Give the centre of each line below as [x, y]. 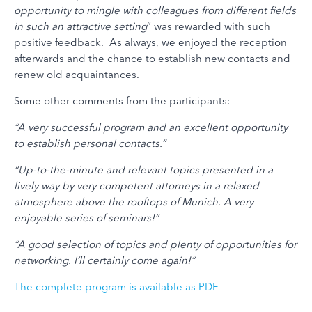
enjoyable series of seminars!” [86, 218]
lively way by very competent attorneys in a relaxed [136, 186]
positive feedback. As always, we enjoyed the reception [150, 42]
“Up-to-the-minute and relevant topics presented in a [143, 170]
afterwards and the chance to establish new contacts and [152, 58]
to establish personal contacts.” [90, 143]
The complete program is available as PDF [116, 287]
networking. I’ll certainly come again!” [104, 260]
